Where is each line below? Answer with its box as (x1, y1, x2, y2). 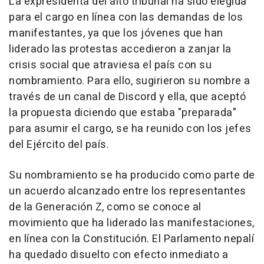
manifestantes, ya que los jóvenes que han (9, 25, 223, 42)
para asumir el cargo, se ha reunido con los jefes (9, 121, 252, 137)
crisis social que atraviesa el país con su (9, 57, 212, 74)
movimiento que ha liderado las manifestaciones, (9, 215, 255, 232)
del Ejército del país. (9, 137, 109, 153)
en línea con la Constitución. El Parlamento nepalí (9, 231, 254, 247)
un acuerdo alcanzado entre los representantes (9, 183, 246, 200)
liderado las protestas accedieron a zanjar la (9, 41, 232, 58)
